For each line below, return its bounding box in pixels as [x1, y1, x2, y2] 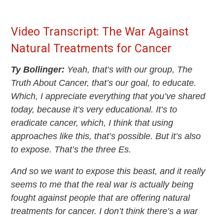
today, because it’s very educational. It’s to [11, 105, 178, 115]
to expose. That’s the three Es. [11, 145, 132, 155]
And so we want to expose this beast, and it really [11, 166, 206, 177]
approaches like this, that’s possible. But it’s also [11, 131, 201, 142]
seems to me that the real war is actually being [11, 180, 194, 190]
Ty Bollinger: [11, 65, 65, 75]
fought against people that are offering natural [11, 193, 190, 203]
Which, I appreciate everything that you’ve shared [11, 91, 206, 102]
